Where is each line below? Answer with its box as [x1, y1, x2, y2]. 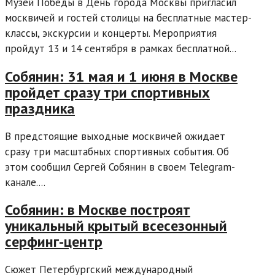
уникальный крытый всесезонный [5, 216, 227, 236]
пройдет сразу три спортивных [5, 82, 210, 102]
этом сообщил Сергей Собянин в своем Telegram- [5, 160, 235, 174]
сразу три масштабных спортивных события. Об [5, 144, 229, 158]
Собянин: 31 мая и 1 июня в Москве [5, 66, 238, 86]
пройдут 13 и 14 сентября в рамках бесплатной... [5, 41, 236, 55]
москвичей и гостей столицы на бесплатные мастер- [5, 10, 252, 25]
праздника [5, 98, 75, 118]
